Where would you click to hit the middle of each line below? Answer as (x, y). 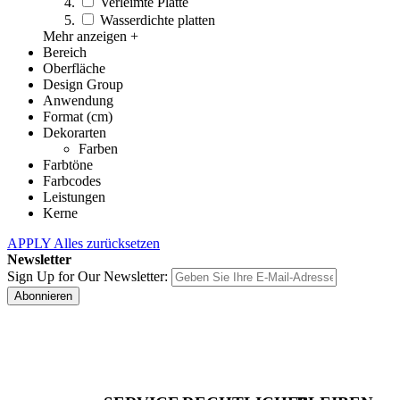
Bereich (65, 53)
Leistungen (74, 197)
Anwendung (78, 101)
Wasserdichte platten (158, 21)
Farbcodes (72, 181)
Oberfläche (74, 69)
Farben (98, 149)
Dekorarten (75, 133)
